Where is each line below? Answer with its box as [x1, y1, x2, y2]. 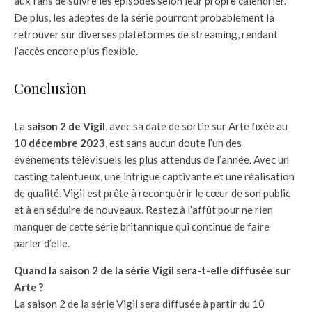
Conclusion [14, 79, 86, 98]
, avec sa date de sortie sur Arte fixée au [105, 120, 288, 133]
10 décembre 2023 [14, 136, 105, 150]
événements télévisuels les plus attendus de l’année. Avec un [14, 153, 289, 166]
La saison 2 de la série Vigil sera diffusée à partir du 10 [14, 297, 265, 311]
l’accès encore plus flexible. [14, 45, 138, 58]
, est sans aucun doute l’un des [105, 136, 242, 150]
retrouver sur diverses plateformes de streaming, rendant [14, 28, 278, 41]
